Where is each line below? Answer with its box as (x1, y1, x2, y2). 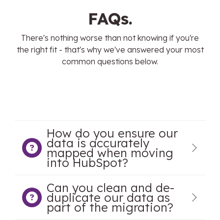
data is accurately (47, 136, 149, 150)
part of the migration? (47, 200, 173, 215)
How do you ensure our (47, 126, 178, 140)
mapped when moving (47, 145, 173, 160)
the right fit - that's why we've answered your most (16, 45, 204, 55)
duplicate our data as (47, 190, 170, 205)
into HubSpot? (47, 155, 128, 170)
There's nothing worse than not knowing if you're (21, 33, 199, 43)
